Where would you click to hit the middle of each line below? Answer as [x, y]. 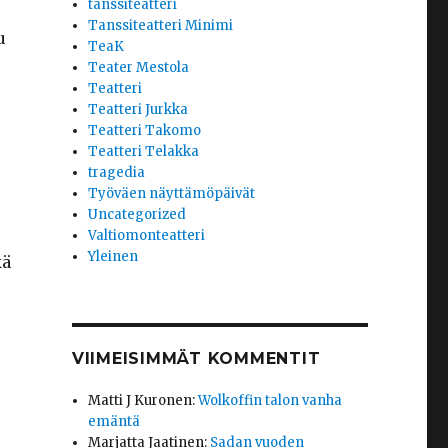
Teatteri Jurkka [138, 110]
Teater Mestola [139, 68]
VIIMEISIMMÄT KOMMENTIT [196, 359]
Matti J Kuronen [140, 401]
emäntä [114, 422]
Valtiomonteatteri [147, 236]
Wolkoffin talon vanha [270, 401]
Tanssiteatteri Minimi [161, 26]
